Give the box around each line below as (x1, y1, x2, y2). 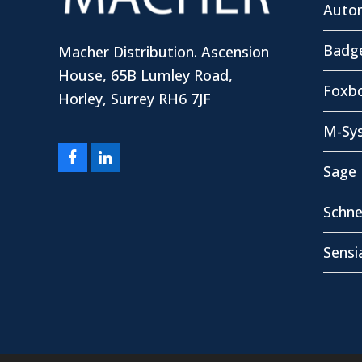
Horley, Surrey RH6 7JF (58, 89, 211, 109)
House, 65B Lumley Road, (58, 65, 233, 86)
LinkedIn (112, 145, 179, 168)
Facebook (76, 145, 149, 168)
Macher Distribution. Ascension (58, 42, 269, 62)
